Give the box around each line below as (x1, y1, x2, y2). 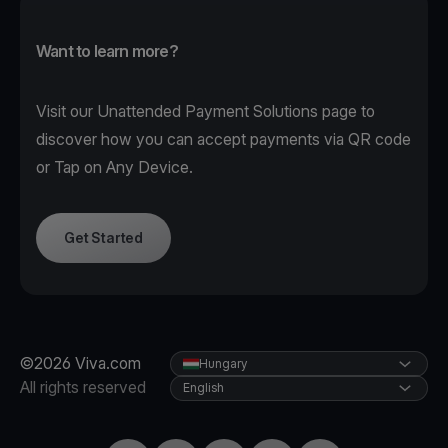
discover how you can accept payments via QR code (36, 129, 411, 150)
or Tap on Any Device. (36, 157, 193, 178)
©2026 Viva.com (20, 353, 141, 374)
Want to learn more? (36, 41, 178, 62)
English (183, 380, 224, 396)
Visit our (36, 101, 97, 122)
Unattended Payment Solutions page (97, 101, 357, 122)
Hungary (199, 356, 247, 372)
